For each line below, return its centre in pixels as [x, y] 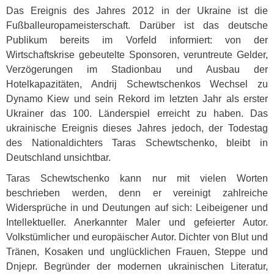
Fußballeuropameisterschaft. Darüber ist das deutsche [137, 25]
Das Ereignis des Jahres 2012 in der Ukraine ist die [137, 11]
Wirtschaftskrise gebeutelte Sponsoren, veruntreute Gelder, [137, 55]
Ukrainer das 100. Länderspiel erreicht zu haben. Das [137, 113]
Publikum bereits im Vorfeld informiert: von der [137, 40]
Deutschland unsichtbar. [58, 157]
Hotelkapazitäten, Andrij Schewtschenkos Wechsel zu [137, 84]
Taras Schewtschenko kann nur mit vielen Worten [137, 178]
